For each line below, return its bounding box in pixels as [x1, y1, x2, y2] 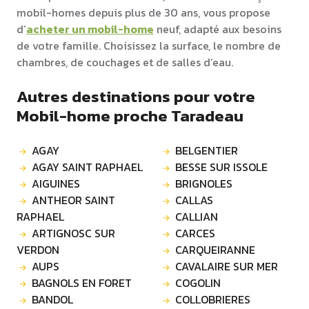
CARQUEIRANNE [175, 241, 255, 258]
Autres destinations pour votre [17, 83, 255, 108]
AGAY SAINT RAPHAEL [32, 158, 143, 175]
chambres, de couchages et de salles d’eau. [17, 53, 233, 70]
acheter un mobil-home [26, 20, 154, 37]
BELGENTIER [175, 141, 238, 159]
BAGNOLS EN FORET [32, 274, 132, 291]
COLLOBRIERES [175, 290, 250, 308]
